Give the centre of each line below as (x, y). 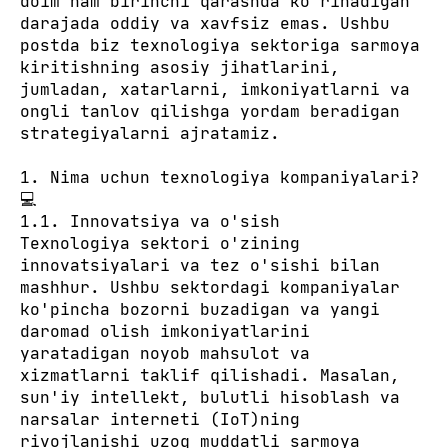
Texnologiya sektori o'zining (160, 243)
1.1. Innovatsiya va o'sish (150, 221)
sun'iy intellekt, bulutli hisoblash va (210, 397)
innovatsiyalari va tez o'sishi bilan (200, 265)
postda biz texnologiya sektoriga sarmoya (220, 45)
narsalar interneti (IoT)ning (160, 419)
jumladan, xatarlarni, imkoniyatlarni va (215, 89)
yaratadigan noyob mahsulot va (165, 353)
